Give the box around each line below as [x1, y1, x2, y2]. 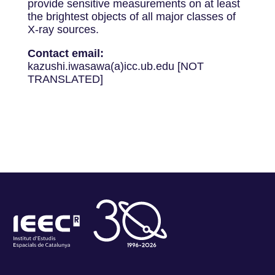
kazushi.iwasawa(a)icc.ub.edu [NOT [27, 60, 204, 72]
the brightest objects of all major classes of [27, 10, 236, 23]
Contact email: [27, 47, 104, 60]
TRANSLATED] [27, 73, 103, 85]
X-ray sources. [27, 23, 99, 36]
